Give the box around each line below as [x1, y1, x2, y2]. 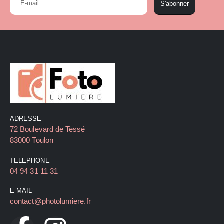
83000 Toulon [10, 136, 53, 145]
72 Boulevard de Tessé [10, 125, 85, 134]
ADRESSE [10, 115, 42, 123]
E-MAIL [10, 187, 32, 195]
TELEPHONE [10, 157, 50, 165]
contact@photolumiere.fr [10, 197, 91, 206]
